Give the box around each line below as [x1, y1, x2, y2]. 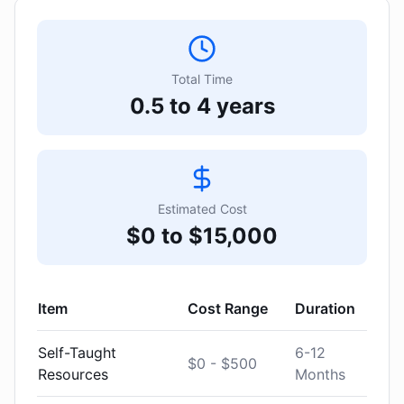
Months [295, 365, 345, 383]
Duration [295, 299, 355, 317]
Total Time [171, 71, 233, 87]
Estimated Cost [157, 201, 247, 216]
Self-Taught [38, 344, 116, 362]
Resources [38, 365, 108, 383]
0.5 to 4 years [129, 93, 275, 119]
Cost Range [188, 299, 268, 317]
